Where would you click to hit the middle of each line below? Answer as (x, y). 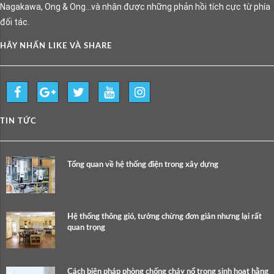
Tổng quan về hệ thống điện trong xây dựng (143, 165)
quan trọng (86, 228)
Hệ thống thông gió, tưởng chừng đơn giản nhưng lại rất (165, 217)
